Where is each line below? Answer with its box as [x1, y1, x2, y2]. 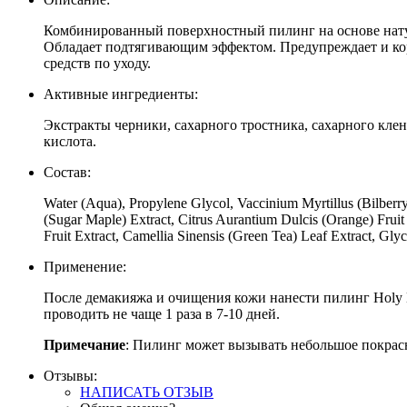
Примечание [44, 336, 125, 352]
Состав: [44, 164, 91, 180]
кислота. [44, 133, 96, 149]
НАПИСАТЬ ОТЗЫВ [80, 383, 213, 400]
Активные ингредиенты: [44, 85, 198, 102]
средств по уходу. [44, 55, 151, 71]
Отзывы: [44, 367, 97, 383]
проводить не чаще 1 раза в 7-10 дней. [44, 305, 280, 322]
